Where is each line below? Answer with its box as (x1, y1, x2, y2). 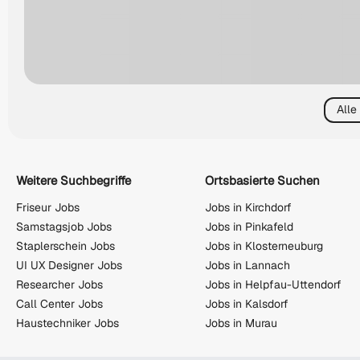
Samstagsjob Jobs (16, 219, 112, 235)
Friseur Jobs (16, 200, 80, 215)
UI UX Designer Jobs (16, 258, 122, 273)
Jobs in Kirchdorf (205, 200, 292, 215)
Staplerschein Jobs (16, 239, 115, 254)
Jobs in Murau (205, 316, 277, 331)
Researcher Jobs (16, 277, 103, 292)
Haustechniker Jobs (16, 316, 119, 331)
